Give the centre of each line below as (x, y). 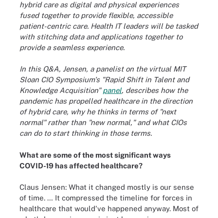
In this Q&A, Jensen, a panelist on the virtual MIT (103, 69)
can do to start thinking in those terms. (86, 133)
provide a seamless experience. (72, 47)
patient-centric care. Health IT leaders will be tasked (109, 26)
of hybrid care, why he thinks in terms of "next (98, 112)
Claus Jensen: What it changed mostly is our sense (107, 187)
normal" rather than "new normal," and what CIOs (103, 122)
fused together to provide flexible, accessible (96, 15)
